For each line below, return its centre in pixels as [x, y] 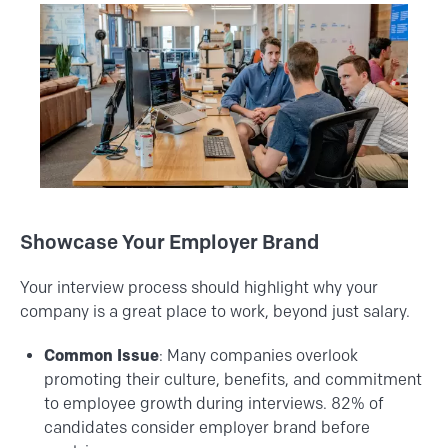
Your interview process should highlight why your [199, 287]
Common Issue [101, 355]
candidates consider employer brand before [207, 427]
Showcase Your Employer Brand [169, 241]
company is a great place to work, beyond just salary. [215, 311]
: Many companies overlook [258, 355]
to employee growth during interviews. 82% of [214, 403]
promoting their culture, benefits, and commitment [233, 379]
